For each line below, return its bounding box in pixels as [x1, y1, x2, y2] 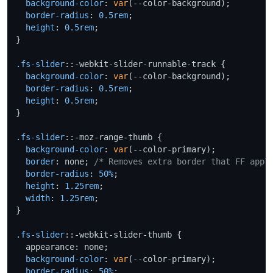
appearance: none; [16, 241, 108, 252]
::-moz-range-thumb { [65, 132, 162, 142]
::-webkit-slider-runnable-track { [65, 58, 225, 69]
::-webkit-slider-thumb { [65, 229, 182, 239]
